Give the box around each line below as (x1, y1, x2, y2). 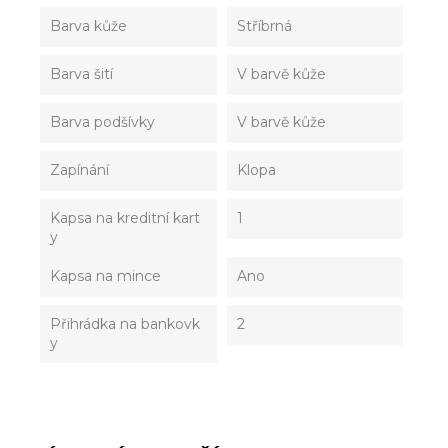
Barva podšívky (50, 113, 155, 132)
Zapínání (50, 161, 109, 180)
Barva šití (50, 65, 113, 84)
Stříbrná (236, 17, 292, 36)
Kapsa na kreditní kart (50, 209, 200, 228)
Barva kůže (50, 17, 127, 36)
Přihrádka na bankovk (50, 315, 200, 334)
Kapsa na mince (50, 267, 161, 286)
